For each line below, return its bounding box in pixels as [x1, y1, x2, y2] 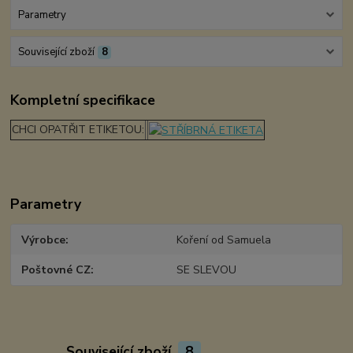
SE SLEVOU [176, 262, 236, 278]
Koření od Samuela [176, 232, 271, 247]
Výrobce [21, 232, 66, 247]
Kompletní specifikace [10, 90, 156, 110]
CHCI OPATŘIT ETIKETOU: [12, 121, 145, 137]
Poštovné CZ [21, 262, 91, 278]
